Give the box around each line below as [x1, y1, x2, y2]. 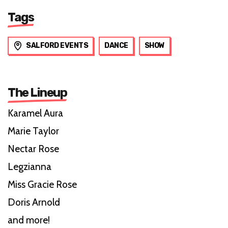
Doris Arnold [8, 196, 60, 208]
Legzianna [8, 160, 51, 173]
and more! [8, 214, 50, 226]
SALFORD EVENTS [26, 41, 88, 50]
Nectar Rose [8, 142, 59, 155]
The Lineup [8, 85, 67, 100]
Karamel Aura [8, 107, 63, 119]
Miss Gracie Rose [8, 178, 77, 190]
